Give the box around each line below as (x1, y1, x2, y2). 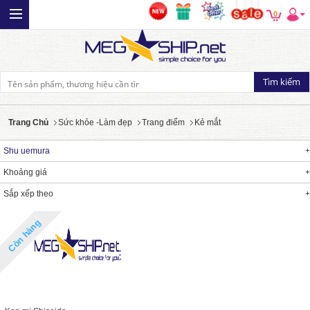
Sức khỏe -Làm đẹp (58, 118, 132, 127)
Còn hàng (6, 217, 43, 254)
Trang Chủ (8, 118, 48, 127)
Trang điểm (142, 118, 185, 127)
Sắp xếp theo (3, 189, 53, 199)
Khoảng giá (3, 167, 47, 177)
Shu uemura (3, 146, 50, 156)
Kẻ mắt (194, 118, 221, 127)
